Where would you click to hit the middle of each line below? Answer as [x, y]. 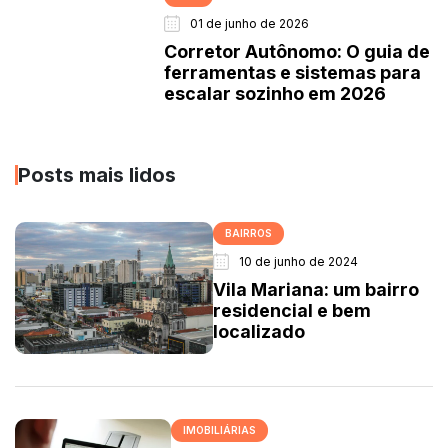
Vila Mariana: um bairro [316, 289]
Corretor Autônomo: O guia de [297, 51]
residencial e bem [292, 310]
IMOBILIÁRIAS [219, 429]
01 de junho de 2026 [250, 23]
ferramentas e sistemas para [293, 72]
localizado [259, 331]
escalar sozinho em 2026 [275, 93]
